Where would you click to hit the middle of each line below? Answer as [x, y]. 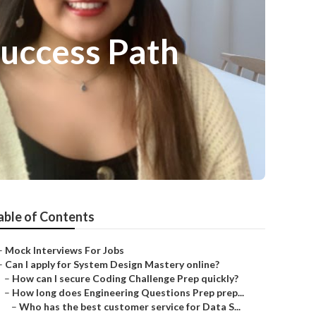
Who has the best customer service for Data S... [130, 306]
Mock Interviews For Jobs [65, 250]
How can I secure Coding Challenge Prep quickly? [125, 278]
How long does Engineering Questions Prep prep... [128, 292]
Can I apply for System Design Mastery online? [112, 264]
